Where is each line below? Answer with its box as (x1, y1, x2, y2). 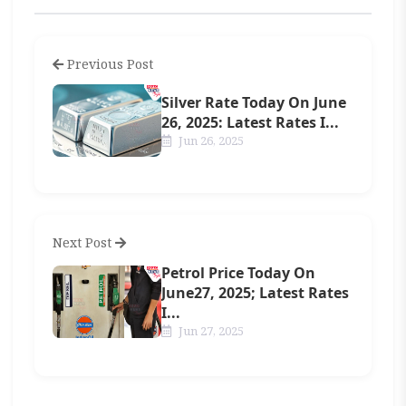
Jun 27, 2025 (176, 323, 245, 339)
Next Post (53, 234, 116, 251)
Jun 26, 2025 (176, 131, 245, 149)
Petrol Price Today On (161, 263, 316, 283)
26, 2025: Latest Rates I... (161, 111, 340, 132)
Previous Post (63, 55, 154, 72)
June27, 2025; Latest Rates (161, 283, 350, 303)
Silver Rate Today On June (161, 92, 347, 112)
